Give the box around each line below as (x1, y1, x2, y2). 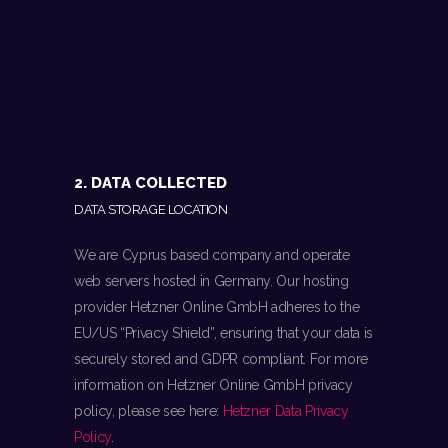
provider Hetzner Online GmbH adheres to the (74, 299, 360, 316)
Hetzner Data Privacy (222, 403, 349, 420)
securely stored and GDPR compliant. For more (74, 351, 369, 368)
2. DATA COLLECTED (74, 174, 227, 193)
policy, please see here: (74, 403, 223, 420)
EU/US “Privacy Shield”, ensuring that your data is (74, 325, 374, 342)
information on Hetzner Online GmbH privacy (74, 377, 353, 394)
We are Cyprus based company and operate (74, 247, 350, 264)
